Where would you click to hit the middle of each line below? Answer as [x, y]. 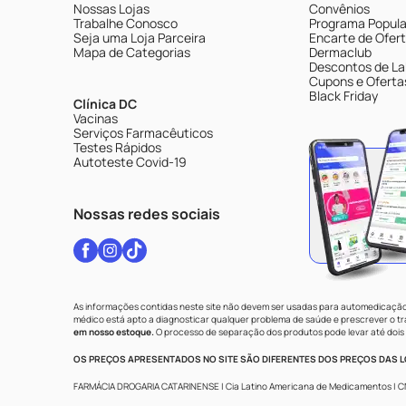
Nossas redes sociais [147, 213]
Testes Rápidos [117, 147]
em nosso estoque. [114, 332]
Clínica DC [105, 103]
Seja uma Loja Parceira [140, 37]
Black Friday [343, 95]
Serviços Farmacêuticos [143, 132]
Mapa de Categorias [132, 52]
